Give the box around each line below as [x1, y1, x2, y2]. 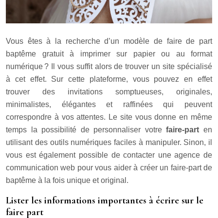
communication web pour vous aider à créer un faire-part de [6, 163, 212, 172]
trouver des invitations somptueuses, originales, [6, 88, 212, 96]
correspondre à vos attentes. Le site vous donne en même [6, 113, 212, 122]
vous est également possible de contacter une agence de [6, 151, 212, 160]
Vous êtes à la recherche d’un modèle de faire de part [6, 37, 212, 46]
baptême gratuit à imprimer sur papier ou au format [6, 50, 212, 58]
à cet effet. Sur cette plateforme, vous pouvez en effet [6, 75, 212, 84]
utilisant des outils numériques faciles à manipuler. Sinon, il [6, 138, 212, 147]
